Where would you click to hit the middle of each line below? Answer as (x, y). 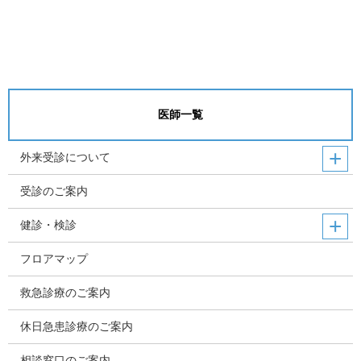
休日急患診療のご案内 (77, 326)
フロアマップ (54, 259)
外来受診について (65, 157)
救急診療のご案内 (65, 293)
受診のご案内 (54, 191)
